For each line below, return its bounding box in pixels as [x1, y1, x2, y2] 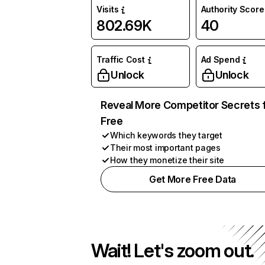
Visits [96, 4, 119, 14]
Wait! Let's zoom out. [91, 239, 254, 262]
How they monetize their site [110, 155, 225, 165]
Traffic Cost [96, 54, 145, 64]
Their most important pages [110, 143, 221, 153]
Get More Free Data [148, 173, 237, 185]
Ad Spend [201, 54, 240, 64]
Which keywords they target [110, 130, 222, 140]
